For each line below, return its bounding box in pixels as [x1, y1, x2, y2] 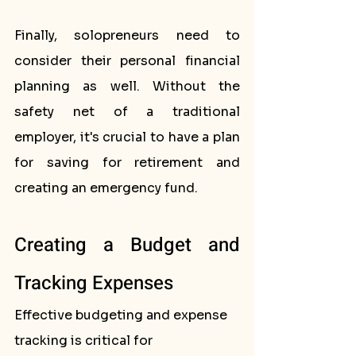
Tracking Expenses [14, 269, 173, 297]
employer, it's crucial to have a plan [14, 129, 240, 145]
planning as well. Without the [14, 78, 240, 95]
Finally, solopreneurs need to [14, 27, 240, 44]
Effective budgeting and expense [14, 307, 230, 323]
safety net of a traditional [14, 103, 240, 120]
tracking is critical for [14, 332, 156, 349]
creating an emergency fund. [14, 180, 198, 196]
